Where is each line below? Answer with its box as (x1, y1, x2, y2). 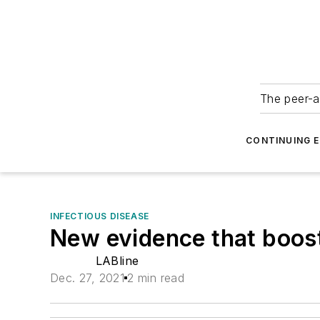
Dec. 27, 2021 (50, 271, 125, 285)
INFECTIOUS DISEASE (50, 211, 149, 221)
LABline (95, 254, 139, 268)
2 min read (127, 271, 185, 285)
